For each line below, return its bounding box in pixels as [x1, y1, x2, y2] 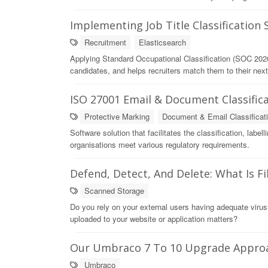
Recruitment [84, 36, 126, 48]
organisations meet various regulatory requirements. [70, 139, 249, 150]
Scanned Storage [84, 185, 144, 196]
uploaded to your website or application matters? [70, 213, 237, 224]
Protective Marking [84, 111, 150, 122]
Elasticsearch [139, 36, 186, 48]
